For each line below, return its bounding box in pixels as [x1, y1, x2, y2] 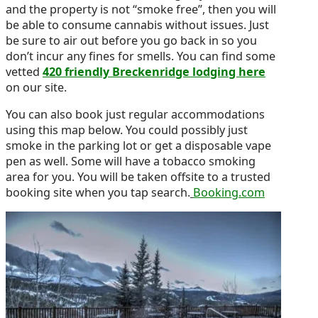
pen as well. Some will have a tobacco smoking [6, 153, 71, 169]
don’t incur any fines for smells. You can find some [6, 48, 275, 64]
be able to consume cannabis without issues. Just [6, 16, 269, 33]
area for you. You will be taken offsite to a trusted [6, 168, 270, 185]
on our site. [6, 79, 67, 95]
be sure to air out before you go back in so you [6, 32, 257, 48]
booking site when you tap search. [6, 184, 190, 200]
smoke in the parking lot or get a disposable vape [6, 137, 271, 153]
